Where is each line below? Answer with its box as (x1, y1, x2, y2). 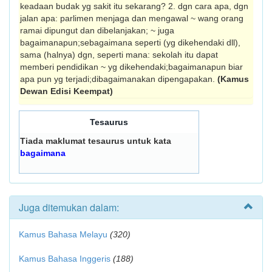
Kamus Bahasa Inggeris (19, 254, 110, 263)
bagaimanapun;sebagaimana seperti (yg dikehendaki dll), (20, 38, 240, 47)
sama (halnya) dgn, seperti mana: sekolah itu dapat (20, 50, 218, 59)
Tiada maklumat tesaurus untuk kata (20, 136, 171, 146)
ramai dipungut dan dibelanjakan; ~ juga (20, 25, 174, 35)
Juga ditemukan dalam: (19, 200, 119, 214)
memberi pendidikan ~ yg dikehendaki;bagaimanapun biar (20, 62, 243, 72)
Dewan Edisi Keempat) (20, 86, 113, 96)
